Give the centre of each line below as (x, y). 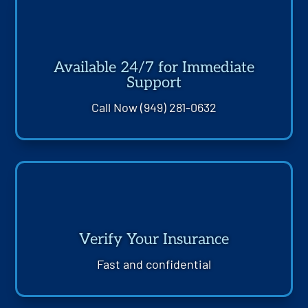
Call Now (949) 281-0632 (154, 107)
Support (154, 82)
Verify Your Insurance (154, 239)
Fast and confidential (154, 264)
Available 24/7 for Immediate (154, 67)
